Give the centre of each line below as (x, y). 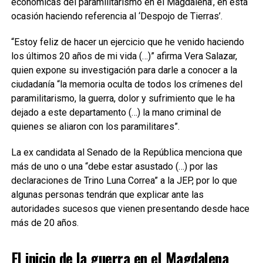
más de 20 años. (45, 223)
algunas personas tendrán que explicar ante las (107, 195)
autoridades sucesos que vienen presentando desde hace (130, 209)
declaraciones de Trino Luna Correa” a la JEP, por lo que (124, 181)
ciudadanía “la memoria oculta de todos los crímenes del (127, 84)
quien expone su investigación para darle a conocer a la (124, 70)
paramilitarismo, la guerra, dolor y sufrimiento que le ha (123, 98)
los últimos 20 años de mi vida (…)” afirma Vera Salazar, (124, 56)
